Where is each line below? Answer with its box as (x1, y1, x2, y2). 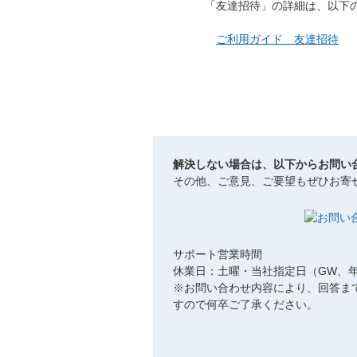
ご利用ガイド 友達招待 (216, 33, 339, 45)
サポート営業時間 (173, 248, 262, 261)
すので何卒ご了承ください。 (173, 298, 318, 311)
